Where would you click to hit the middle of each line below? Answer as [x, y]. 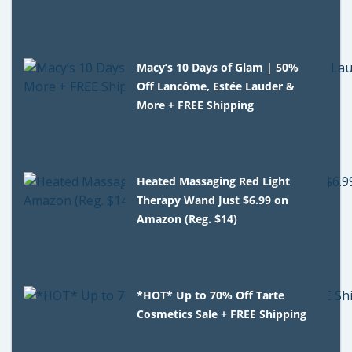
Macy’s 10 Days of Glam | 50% [218, 67]
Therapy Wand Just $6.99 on [213, 200]
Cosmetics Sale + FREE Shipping [222, 313]
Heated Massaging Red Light [214, 181]
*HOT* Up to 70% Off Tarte [211, 295]
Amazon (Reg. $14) [187, 218]
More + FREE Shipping [196, 104]
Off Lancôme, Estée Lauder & [216, 86]
